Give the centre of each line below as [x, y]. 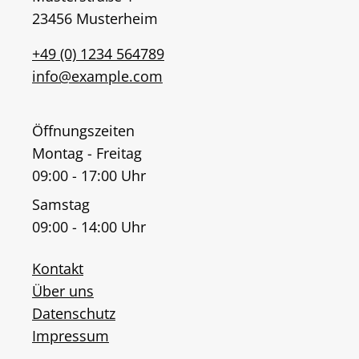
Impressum [71, 336]
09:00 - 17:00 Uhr [89, 176]
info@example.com [97, 77]
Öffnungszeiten [83, 131]
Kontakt [58, 269]
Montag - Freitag [87, 153]
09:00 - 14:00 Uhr [89, 227]
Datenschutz [74, 314]
